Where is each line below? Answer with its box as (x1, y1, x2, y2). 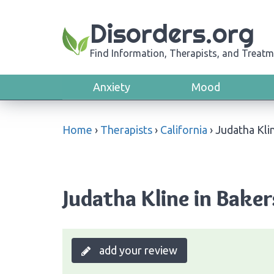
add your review (97, 243, 177, 256)
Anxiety (93, 81, 130, 93)
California (160, 124, 207, 136)
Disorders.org (90, 18, 254, 50)
